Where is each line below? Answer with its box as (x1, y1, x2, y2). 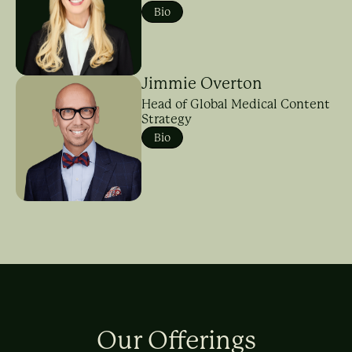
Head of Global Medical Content (141, 97, 330, 112)
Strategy (141, 112, 192, 126)
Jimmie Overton (141, 75, 262, 93)
